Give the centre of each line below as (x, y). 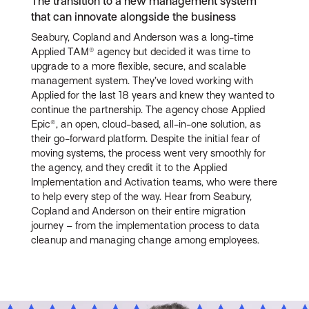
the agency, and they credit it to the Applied (129, 167)
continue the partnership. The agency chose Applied (148, 109)
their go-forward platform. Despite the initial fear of (146, 138)
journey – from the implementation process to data (146, 225)
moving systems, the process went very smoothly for (149, 153)
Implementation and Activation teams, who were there (154, 182)
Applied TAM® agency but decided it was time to (141, 51)
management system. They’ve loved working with (142, 80)
